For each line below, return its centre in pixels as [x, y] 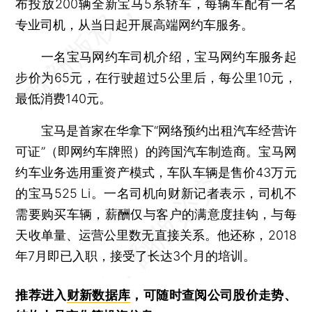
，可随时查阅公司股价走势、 [213, 295]
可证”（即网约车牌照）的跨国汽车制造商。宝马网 [156, 151]
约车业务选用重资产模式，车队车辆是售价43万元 [156, 172]
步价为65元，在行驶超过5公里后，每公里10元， [156, 77]
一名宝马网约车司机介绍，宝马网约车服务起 [156, 56]
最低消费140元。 [64, 98]
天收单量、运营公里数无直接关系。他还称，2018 [156, 235]
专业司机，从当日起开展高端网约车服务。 [135, 24]
